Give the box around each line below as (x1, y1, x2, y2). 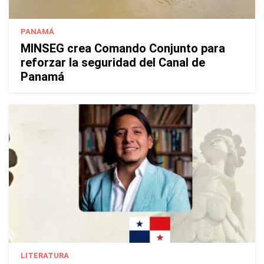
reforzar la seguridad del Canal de (21, 55, 205, 70)
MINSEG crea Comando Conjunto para (21, 41, 225, 56)
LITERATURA (21, 251, 69, 260)
